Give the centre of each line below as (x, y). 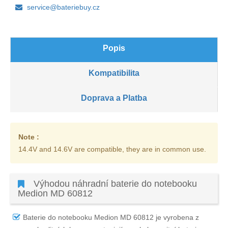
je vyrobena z (176, 218)
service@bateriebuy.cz (63, 7)
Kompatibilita (114, 73)
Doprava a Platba (114, 98)
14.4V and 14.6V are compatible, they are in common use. (112, 149)
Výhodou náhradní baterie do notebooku (114, 184)
